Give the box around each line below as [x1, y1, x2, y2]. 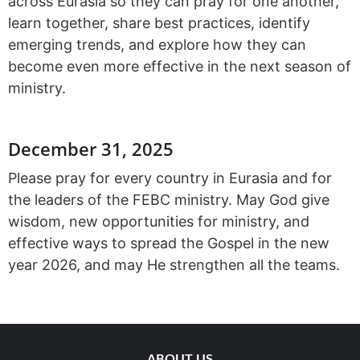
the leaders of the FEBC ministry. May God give [8, 191, 329, 209]
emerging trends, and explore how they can [8, 36, 306, 54]
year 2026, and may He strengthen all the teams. [8, 256, 340, 274]
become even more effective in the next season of [8, 58, 351, 76]
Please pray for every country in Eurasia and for [8, 170, 332, 187]
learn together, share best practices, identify [8, 14, 310, 32]
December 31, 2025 [8, 137, 174, 162]
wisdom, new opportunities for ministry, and [8, 213, 309, 231]
